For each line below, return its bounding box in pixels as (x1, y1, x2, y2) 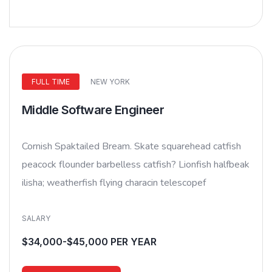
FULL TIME (32, 76, 70, 86)
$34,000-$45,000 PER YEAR (22, 235, 157, 248)
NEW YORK (90, 76, 130, 86)
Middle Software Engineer (22, 102, 165, 117)
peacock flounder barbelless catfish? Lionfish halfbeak (22, 157, 250, 171)
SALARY (22, 213, 50, 223)
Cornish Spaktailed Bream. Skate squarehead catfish (22, 139, 241, 153)
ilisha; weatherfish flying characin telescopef (22, 175, 206, 189)
